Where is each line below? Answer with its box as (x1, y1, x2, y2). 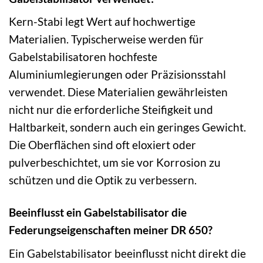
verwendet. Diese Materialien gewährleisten (9, 85, 228, 99)
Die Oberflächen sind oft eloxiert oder (9, 138, 196, 152)
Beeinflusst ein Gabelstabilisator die (9, 205, 187, 220)
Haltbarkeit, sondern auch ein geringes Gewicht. (9, 120, 246, 134)
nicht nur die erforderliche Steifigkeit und (9, 103, 213, 117)
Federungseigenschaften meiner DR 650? (9, 223, 213, 237)
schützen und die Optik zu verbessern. (9, 173, 197, 187)
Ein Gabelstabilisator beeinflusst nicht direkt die (9, 246, 246, 260)
